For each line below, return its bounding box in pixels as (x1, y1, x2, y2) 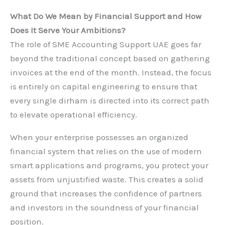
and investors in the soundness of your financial (10, 202, 199, 213)
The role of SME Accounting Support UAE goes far (10, 39, 201, 50)
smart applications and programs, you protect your (10, 160, 208, 171)
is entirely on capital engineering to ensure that (10, 81, 197, 92)
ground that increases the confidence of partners (10, 188, 202, 199)
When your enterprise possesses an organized (10, 132, 188, 143)
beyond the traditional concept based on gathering (10, 53, 210, 64)
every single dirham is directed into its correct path (10, 95, 209, 106)
